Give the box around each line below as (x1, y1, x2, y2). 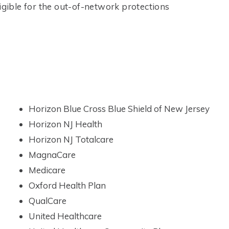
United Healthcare (28, 211, 102, 221)
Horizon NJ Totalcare (28, 134, 113, 145)
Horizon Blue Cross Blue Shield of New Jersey (28, 103, 210, 114)
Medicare (28, 165, 65, 175)
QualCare (28, 195, 66, 206)
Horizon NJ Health (28, 119, 102, 129)
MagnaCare (28, 149, 76, 160)
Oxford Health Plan (28, 180, 106, 191)
